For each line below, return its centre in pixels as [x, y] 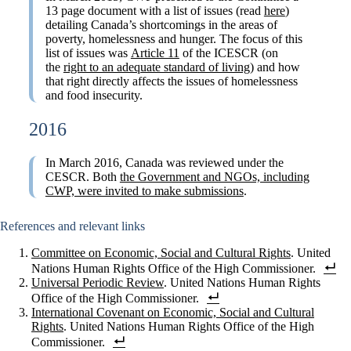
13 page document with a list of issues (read [154, 10]
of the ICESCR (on [228, 52]
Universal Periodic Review [98, 282]
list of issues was [88, 52]
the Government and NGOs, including [214, 176]
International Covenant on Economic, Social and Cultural [173, 312]
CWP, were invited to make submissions [144, 190]
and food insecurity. [94, 95]
